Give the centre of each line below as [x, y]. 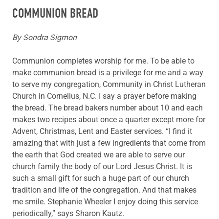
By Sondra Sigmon [44, 37]
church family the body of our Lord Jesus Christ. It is [102, 166]
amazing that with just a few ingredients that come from [109, 143]
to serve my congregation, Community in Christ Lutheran [109, 84]
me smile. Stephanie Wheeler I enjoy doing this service [105, 201]
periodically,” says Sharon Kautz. [68, 213]
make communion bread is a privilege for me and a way [108, 72]
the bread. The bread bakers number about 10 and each [108, 108]
